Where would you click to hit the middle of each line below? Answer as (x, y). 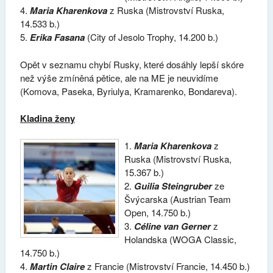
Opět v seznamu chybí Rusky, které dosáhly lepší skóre (132, 64)
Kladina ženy (47, 119)
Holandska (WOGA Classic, (181, 239)
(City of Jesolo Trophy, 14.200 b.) (151, 37)
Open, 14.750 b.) (158, 212)
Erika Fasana (57, 37)
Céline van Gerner (173, 226)
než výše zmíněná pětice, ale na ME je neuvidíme (119, 77)
